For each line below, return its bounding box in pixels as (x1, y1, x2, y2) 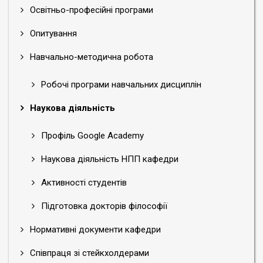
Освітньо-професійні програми (28, 4, 153, 15)
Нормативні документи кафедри (28, 224, 161, 235)
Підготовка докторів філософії (39, 200, 167, 211)
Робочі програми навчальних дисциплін (39, 79, 201, 90)
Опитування (28, 28, 77, 39)
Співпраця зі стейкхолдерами (28, 247, 149, 258)
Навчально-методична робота (28, 51, 153, 62)
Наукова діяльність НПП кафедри (39, 153, 178, 164)
